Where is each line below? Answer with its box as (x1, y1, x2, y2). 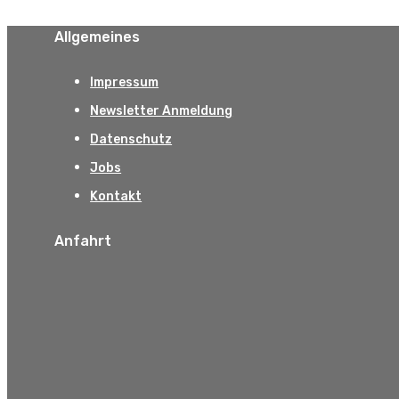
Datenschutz (90, 132, 173, 148)
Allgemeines (54, 28, 141, 45)
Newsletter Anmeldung (90, 103, 233, 119)
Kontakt (90, 189, 142, 205)
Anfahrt (54, 232, 112, 249)
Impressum (90, 75, 159, 91)
